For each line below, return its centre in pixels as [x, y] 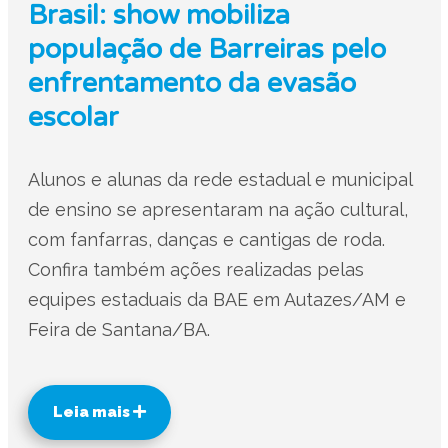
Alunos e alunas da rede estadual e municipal [219, 179]
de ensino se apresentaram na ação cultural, [217, 209]
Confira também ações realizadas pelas [195, 269]
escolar [73, 117]
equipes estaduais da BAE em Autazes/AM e [216, 299]
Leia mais [92, 412]
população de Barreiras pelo [206, 49]
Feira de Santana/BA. [118, 329]
